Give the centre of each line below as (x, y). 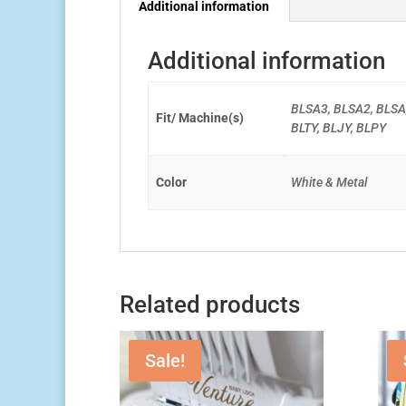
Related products (210, 305)
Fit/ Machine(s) (200, 118)
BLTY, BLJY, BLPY (339, 128)
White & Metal (329, 183)
